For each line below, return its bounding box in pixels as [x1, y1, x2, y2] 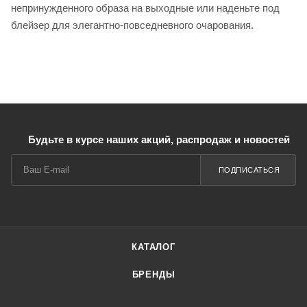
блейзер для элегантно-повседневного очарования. [11, 19, 254, 32]
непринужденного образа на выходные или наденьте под [11, 2, 280, 14]
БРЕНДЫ [132, 269, 175, 280]
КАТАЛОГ [132, 242, 175, 253]
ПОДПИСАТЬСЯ [218, 166, 280, 175]
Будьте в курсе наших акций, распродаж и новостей [28, 134, 290, 146]
